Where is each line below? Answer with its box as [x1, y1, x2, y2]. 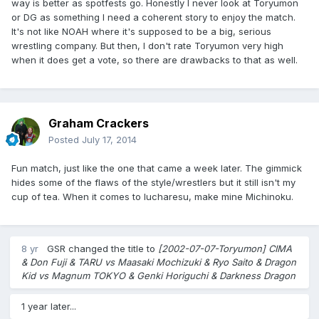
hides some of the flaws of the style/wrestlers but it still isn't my [11, 177, 296, 189]
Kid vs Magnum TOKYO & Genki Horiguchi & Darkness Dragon [21, 270, 296, 282]
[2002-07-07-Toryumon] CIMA [158, 243, 292, 255]
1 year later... [21, 300, 76, 313]
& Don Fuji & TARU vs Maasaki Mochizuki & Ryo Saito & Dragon [21, 256, 296, 268]
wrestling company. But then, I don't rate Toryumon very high [11, 40, 283, 52]
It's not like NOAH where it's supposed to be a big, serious [11, 26, 271, 38]
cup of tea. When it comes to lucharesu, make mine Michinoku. [11, 191, 293, 203]
